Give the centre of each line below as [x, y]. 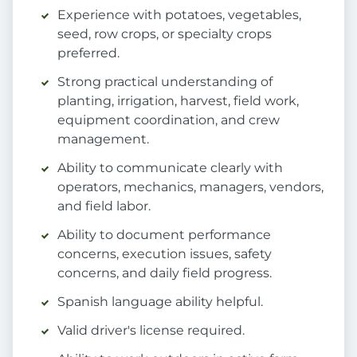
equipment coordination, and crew [169, 120]
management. [103, 139]
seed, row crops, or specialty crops [165, 34]
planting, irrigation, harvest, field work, [178, 101]
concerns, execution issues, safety [165, 254]
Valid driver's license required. [151, 331]
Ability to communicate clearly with [170, 168]
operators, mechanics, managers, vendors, [190, 187]
